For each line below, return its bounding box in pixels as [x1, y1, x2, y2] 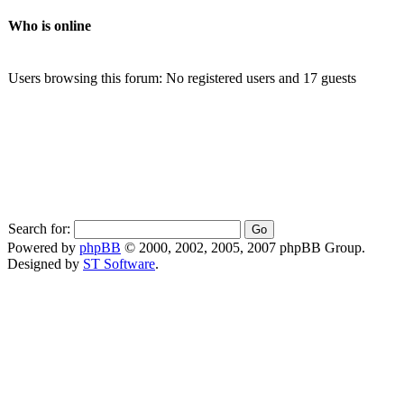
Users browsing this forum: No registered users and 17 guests [8, 69, 356, 86]
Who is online [8, 18, 91, 34]
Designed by [7, 255, 83, 271]
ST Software [83, 255, 155, 271]
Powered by [7, 239, 79, 255]
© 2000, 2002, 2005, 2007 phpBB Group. [121, 239, 365, 255]
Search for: [8, 220, 70, 236]
